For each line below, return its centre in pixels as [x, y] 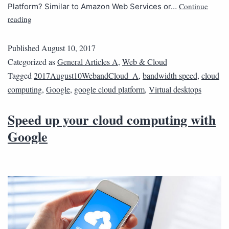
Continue [193, 6]
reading [20, 19]
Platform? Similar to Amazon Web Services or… [93, 7]
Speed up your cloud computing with [112, 120]
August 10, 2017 [68, 48]
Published [25, 48]
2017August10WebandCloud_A [86, 76]
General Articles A [88, 62]
